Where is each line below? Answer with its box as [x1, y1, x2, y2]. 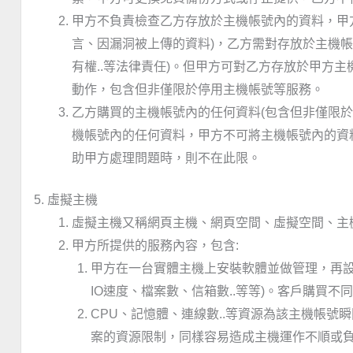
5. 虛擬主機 [34, 193, 98, 207]
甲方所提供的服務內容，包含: [72, 239, 239, 253]
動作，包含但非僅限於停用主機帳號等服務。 [72, 83, 324, 97]
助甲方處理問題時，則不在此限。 [72, 151, 261, 165]
